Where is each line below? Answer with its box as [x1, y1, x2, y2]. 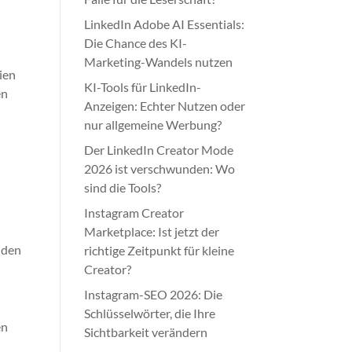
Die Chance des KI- [84, 35, 188, 50]
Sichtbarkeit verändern [84, 324, 208, 339]
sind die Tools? [84, 180, 162, 195]
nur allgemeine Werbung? [84, 117, 222, 132]
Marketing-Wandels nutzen [84, 54, 233, 69]
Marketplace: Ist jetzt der [84, 224, 220, 239]
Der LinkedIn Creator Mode [84, 142, 234, 157]
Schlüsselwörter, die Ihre [84, 306, 216, 321]
